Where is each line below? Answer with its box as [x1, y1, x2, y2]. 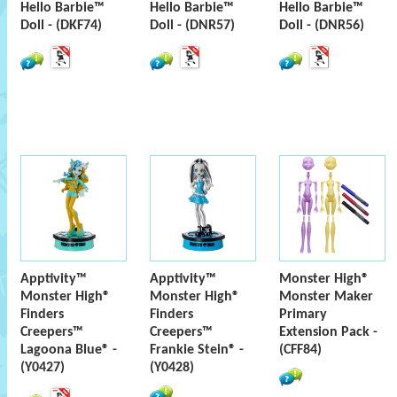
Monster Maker [279, 290, 373, 304]
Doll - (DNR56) [279, 19, 364, 33]
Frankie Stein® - [150, 343, 244, 357]
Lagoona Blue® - [20, 343, 117, 357]
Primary [279, 307, 327, 322]
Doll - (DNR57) [150, 19, 235, 33]
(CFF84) [279, 343, 322, 357]
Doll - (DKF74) [20, 19, 102, 33]
